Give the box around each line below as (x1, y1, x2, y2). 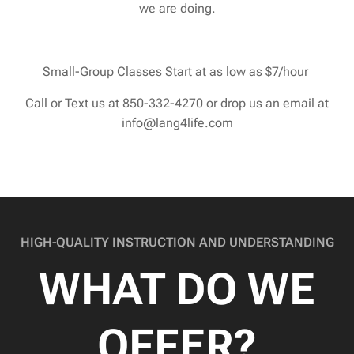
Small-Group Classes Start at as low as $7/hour (43, 63, 311, 79)
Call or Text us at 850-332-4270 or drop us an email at (25, 95, 329, 111)
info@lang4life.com (121, 115, 233, 130)
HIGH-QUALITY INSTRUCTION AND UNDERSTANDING (20, 234, 334, 250)
